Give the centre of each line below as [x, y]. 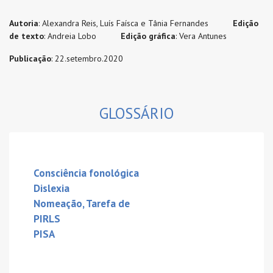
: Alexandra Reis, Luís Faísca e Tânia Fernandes [136, 23]
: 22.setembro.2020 [87, 59]
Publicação [30, 59]
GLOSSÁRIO [136, 114]
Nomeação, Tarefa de [82, 204]
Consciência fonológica [86, 173]
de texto [27, 36]
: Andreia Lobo [82, 36]
